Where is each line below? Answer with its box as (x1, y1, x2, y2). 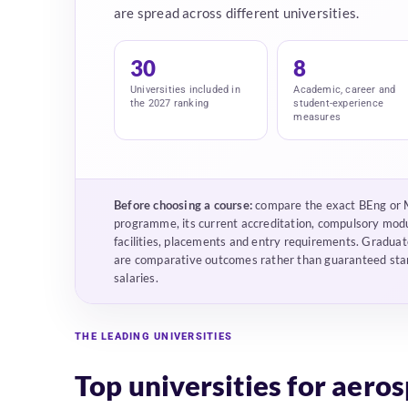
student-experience (293, 97, 384, 110)
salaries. (114, 270, 158, 286)
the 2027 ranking (130, 97, 209, 110)
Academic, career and (293, 84, 396, 97)
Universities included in (130, 84, 240, 97)
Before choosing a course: (114, 198, 252, 213)
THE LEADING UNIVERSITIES (75, 331, 232, 343)
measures (293, 111, 342, 124)
